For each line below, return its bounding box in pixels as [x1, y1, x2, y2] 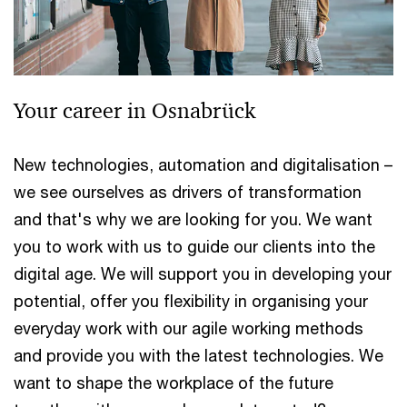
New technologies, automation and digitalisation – [14, 154, 392, 175]
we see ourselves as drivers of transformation [14, 182, 362, 203]
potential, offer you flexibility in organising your [14, 291, 368, 312]
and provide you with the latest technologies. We [14, 345, 383, 366]
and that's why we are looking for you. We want [14, 209, 372, 230]
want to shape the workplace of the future [14, 372, 333, 393]
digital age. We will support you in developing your [14, 263, 392, 284]
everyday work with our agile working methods [14, 318, 363, 339]
